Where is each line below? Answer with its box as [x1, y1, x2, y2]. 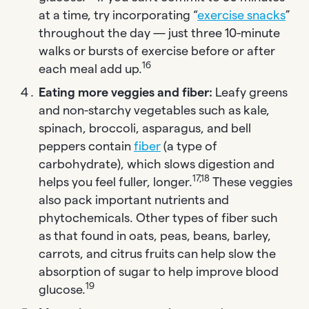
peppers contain [39, 139, 134, 152]
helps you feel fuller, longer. [39, 175, 192, 188]
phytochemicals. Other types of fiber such [39, 210, 278, 224]
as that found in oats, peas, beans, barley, [39, 228, 271, 242]
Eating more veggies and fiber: [39, 85, 212, 99]
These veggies [210, 175, 292, 188]
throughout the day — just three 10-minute [39, 26, 280, 39]
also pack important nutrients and [39, 192, 229, 206]
